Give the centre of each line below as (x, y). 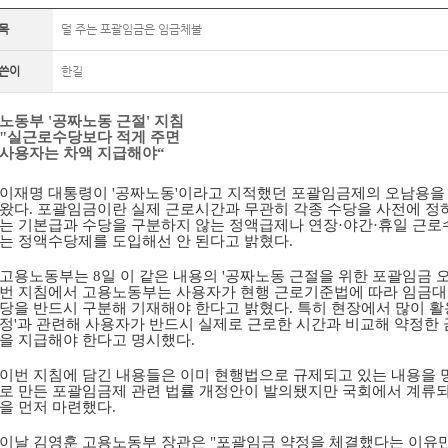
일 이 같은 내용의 (161, 276)
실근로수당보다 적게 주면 (93, 137)
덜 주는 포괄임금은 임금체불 (131, 29)
